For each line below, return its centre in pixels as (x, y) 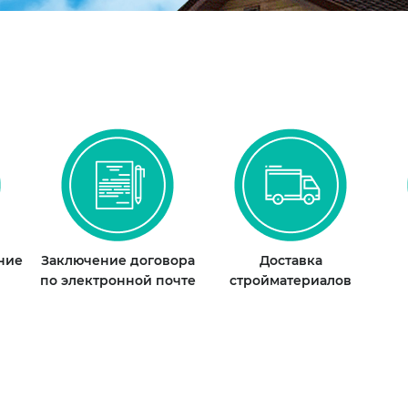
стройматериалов (291, 281)
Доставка (291, 261)
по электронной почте (117, 281)
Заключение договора (117, 261)
